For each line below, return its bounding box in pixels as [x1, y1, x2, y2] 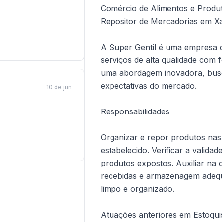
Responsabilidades [101, 107, 170, 116]
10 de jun [46, 83, 72, 91]
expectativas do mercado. [101, 81, 197, 91]
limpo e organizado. [101, 184, 175, 194]
